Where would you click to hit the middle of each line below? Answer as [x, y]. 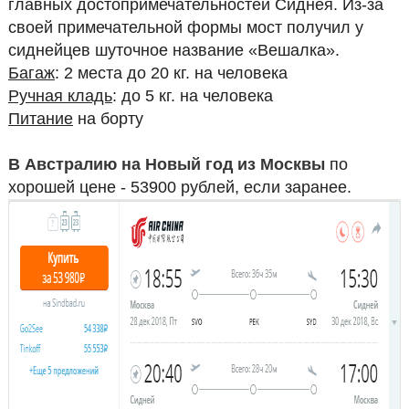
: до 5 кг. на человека [192, 95]
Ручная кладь [60, 95]
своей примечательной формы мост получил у [185, 27]
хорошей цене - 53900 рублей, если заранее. [179, 187]
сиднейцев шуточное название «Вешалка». [173, 50]
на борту [108, 118]
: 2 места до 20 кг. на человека [171, 73]
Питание [40, 118]
